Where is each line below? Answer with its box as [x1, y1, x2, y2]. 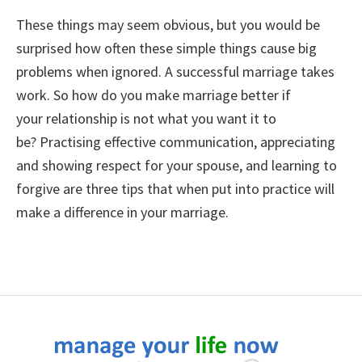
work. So [16, 86, 69, 104]
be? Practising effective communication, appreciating [16, 133, 335, 151]
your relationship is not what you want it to [16, 109, 276, 128]
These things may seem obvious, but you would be [16, 15, 320, 34]
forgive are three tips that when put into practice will [16, 179, 335, 198]
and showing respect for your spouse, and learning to [16, 156, 337, 175]
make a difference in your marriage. [16, 203, 229, 221]
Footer [16, 303, 84, 334]
